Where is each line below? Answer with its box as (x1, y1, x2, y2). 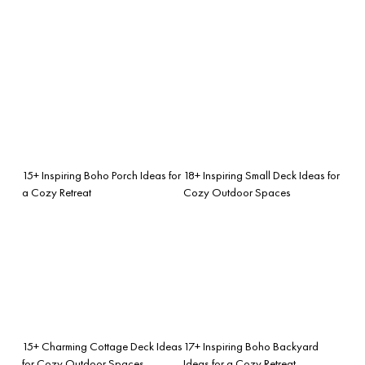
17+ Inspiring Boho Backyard (183, 338, 319, 354)
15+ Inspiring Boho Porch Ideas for (22, 167, 181, 182)
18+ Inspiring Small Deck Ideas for (183, 167, 340, 182)
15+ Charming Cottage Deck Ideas (22, 338, 182, 354)
